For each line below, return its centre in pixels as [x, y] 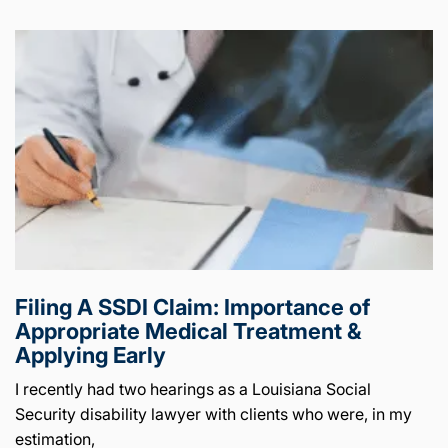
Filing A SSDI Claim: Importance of [192, 307]
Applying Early [90, 355]
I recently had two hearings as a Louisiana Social [193, 389]
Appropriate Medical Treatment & [188, 331]
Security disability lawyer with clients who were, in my [213, 414]
